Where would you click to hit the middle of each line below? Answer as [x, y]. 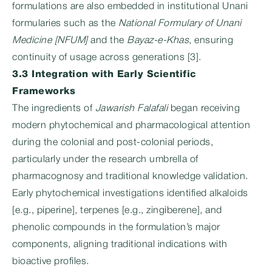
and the [107, 41]
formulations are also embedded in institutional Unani [130, 7]
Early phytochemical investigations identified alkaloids [130, 194]
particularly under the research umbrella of [105, 160]
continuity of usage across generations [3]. [107, 58]
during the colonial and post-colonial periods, [113, 143]
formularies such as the [65, 24]
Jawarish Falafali [131, 109]
